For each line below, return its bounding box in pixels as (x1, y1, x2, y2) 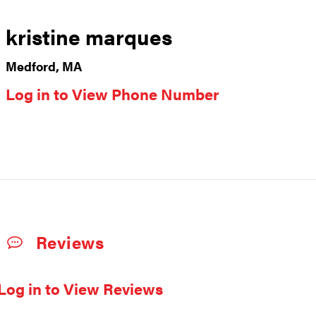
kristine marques (5, 21, 172, 52)
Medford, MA (5, 57, 82, 75)
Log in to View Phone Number (5, 83, 219, 105)
